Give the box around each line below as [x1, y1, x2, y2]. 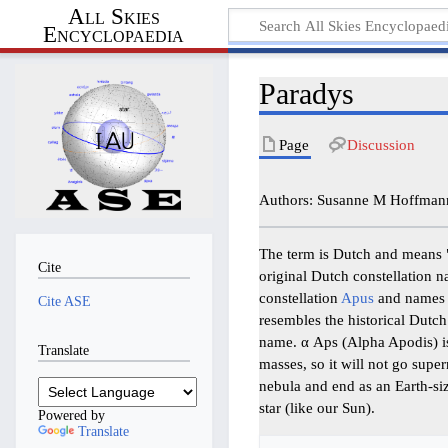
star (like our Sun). [259, 399, 376, 417]
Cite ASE [37, 293, 91, 310]
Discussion [346, 135, 415, 153]
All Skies [67, 4, 160, 30]
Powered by [37, 406, 105, 423]
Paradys [259, 76, 355, 111]
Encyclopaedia [43, 22, 185, 48]
